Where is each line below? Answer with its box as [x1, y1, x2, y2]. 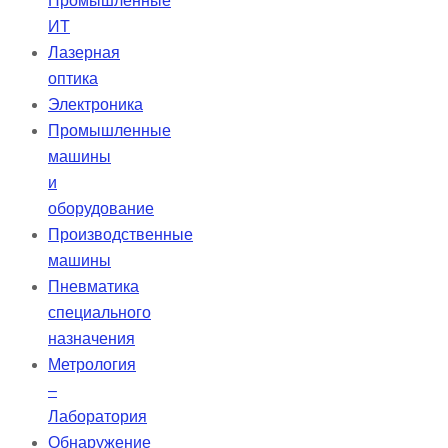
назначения [48, 330, 135, 348]
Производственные [48, 226, 193, 244]
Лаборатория [48, 408, 147, 426]
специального [48, 304, 151, 322]
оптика [48, 70, 98, 88]
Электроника [48, 96, 143, 114]
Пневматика [48, 278, 139, 296]
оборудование [48, 200, 154, 218]
